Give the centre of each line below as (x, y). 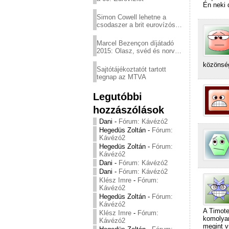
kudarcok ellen (118, 32)
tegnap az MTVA (121, 77)
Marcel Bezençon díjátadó (135, 43)
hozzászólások (129, 110)
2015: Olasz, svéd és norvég (139, 51)
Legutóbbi (118, 96)
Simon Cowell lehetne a (131, 17)
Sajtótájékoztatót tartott (131, 69)
